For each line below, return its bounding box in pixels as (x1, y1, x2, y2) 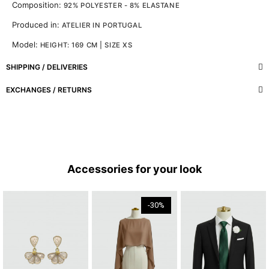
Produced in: (11, 19, 62, 29)
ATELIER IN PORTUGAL (61, 20, 142, 29)
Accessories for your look (67, 162, 202, 175)
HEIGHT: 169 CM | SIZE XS (40, 40, 133, 49)
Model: (11, 39, 40, 49)
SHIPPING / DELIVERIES (6, 62, 88, 71)
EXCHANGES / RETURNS (6, 85, 92, 94)
